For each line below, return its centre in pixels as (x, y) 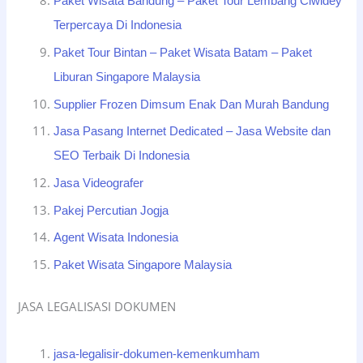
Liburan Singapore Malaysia (127, 77)
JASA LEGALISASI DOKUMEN (97, 306)
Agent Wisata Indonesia (116, 238)
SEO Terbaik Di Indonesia (122, 156)
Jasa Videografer (99, 183)
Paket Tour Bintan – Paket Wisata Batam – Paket (183, 52)
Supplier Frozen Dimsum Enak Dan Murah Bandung (192, 104)
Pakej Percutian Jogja (111, 210)
